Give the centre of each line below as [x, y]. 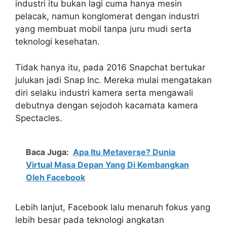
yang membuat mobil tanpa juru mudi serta [103, 29]
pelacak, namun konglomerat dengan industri [107, 16]
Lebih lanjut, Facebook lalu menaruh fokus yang [113, 207]
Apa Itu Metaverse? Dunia [124, 152]
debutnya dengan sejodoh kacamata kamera [107, 105]
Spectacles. [39, 118]
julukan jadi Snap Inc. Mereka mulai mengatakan [113, 80]
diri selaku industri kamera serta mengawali [104, 92]
